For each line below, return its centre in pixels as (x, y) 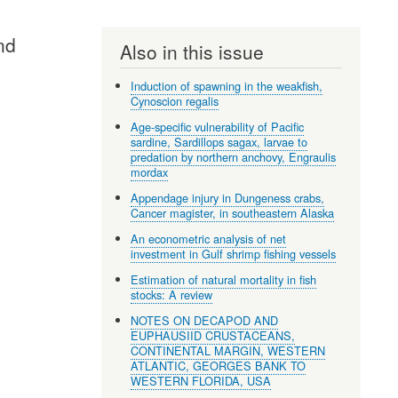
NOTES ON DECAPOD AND (205, 320)
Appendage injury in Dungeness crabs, (228, 197)
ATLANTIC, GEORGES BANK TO (219, 365)
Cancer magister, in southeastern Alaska (233, 212)
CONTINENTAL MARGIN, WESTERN (228, 350)
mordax (150, 171)
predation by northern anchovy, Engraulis (234, 156)
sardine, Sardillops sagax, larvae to (219, 141)
